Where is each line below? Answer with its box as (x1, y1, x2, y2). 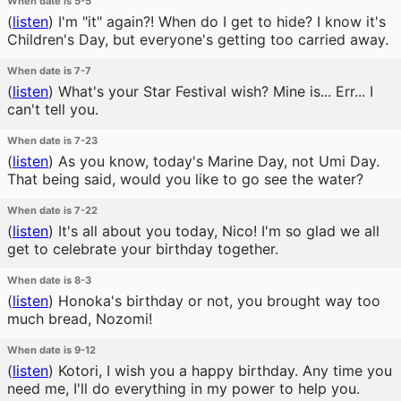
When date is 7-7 (7, 64, 91, 77)
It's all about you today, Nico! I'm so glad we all (54, 222, 380, 240)
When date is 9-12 (7, 344, 96, 356)
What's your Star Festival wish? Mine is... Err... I (54, 82, 373, 100)
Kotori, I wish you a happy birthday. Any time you (54, 362, 392, 380)
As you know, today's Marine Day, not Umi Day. (54, 152, 380, 170)
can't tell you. (7, 100, 98, 118)
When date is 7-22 (7, 204, 98, 217)
